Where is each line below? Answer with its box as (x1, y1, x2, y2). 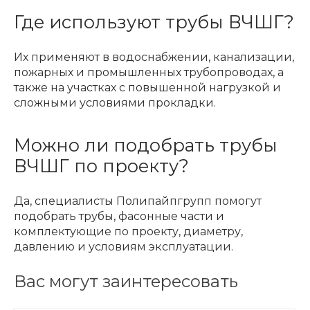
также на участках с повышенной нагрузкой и (14, 80, 281, 94)
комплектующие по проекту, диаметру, (14, 224, 243, 238)
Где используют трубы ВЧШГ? (14, 10, 294, 33)
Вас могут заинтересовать (14, 271, 238, 291)
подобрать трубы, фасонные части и (14, 209, 224, 223)
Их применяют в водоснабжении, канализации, (14, 50, 294, 64)
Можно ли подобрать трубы (14, 134, 277, 156)
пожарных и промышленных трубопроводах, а (14, 65, 284, 79)
